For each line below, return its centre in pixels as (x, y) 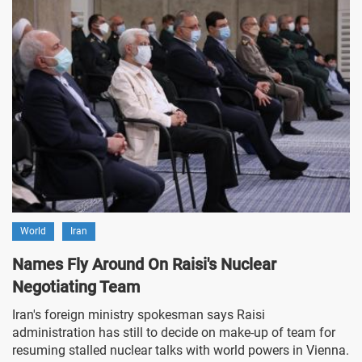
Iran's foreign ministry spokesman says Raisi (139, 314)
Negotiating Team (76, 286)
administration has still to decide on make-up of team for (174, 332)
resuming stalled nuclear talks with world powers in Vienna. (181, 350)
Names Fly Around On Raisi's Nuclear (144, 264)
